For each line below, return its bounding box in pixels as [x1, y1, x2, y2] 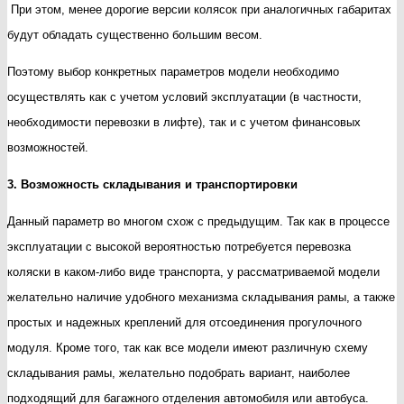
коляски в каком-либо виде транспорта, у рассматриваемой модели [7, 264, 380, 279]
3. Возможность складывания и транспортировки [7, 177, 298, 191]
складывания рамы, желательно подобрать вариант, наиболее [7, 365, 350, 380]
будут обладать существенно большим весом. [7, 27, 262, 41]
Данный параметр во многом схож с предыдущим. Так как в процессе [7, 214, 390, 228]
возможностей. [7, 140, 88, 154]
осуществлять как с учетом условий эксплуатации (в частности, [7, 89, 362, 104]
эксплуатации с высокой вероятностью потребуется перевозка [7, 239, 351, 253]
